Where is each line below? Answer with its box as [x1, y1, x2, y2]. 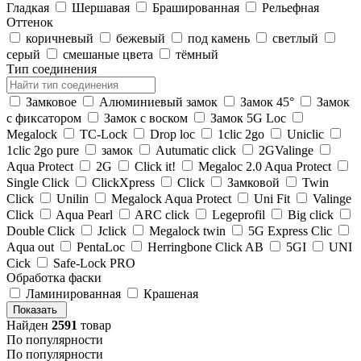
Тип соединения [6, 61, 97, 76]
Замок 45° [240, 94, 297, 109]
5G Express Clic [248, 223, 335, 238]
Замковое [26, 94, 80, 109]
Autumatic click [156, 143, 239, 157]
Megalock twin [149, 223, 229, 238]
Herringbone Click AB [147, 239, 267, 254]
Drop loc [150, 127, 198, 141]
